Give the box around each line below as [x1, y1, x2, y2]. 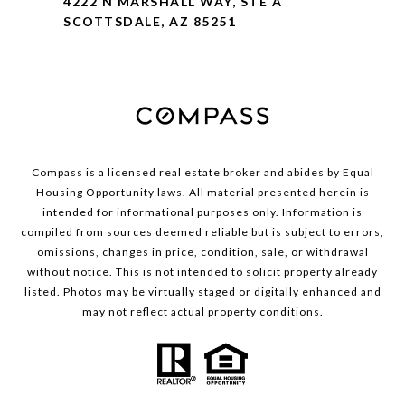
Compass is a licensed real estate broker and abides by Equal [31, 165, 374, 180]
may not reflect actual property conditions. [81, 305, 324, 319]
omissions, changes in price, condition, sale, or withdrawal [36, 245, 369, 259]
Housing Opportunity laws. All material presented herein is [35, 185, 370, 200]
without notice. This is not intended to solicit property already [27, 265, 378, 279]
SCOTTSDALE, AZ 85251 [63, 14, 236, 30]
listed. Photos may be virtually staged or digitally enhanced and [24, 285, 381, 299]
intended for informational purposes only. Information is [42, 205, 363, 220]
